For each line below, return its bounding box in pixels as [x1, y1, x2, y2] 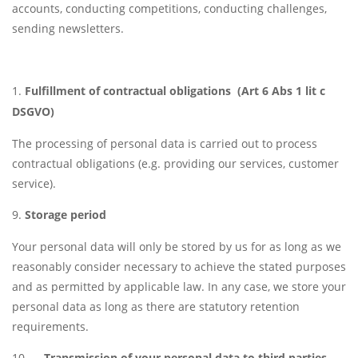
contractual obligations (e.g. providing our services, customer [12, 156, 339, 172]
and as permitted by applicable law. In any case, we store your [12, 279, 346, 295]
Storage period [25, 207, 106, 223]
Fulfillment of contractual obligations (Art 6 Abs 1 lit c [25, 83, 325, 99]
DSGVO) [12, 104, 54, 120]
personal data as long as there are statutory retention [12, 299, 300, 315]
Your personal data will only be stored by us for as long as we [12, 239, 341, 255]
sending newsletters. [12, 21, 124, 37]
